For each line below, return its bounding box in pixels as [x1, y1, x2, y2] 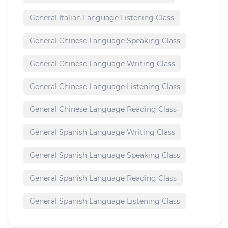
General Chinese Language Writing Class [30, 59, 175, 69]
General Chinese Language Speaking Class [30, 36, 180, 46]
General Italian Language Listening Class [30, 13, 174, 23]
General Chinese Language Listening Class [30, 82, 180, 92]
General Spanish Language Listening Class [30, 196, 180, 206]
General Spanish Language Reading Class [30, 174, 177, 183]
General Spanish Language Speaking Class [30, 151, 180, 160]
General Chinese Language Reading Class [30, 105, 177, 115]
